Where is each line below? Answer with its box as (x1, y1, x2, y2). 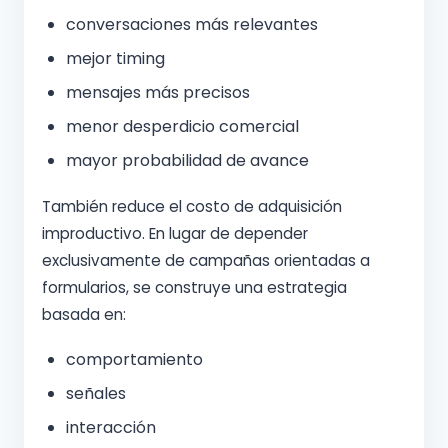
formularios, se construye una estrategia (42, 276, 347, 298)
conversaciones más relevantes (66, 12, 318, 36)
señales (66, 381, 126, 405)
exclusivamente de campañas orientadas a (42, 249, 370, 271)
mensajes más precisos (66, 80, 250, 104)
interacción (66, 415, 156, 439)
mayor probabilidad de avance (66, 148, 309, 172)
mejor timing (66, 46, 165, 70)
